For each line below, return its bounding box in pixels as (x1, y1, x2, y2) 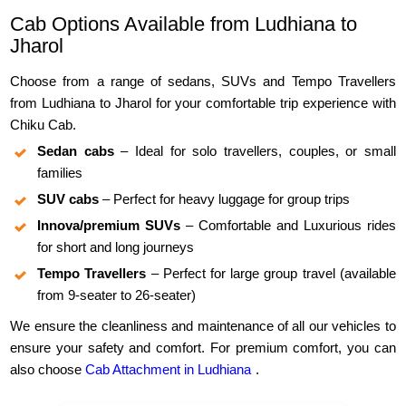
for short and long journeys (37, 239, 195, 256)
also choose (10, 362, 86, 378)
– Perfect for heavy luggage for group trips (99, 191, 351, 208)
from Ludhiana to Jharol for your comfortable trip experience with (10, 95, 396, 111)
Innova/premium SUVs (37, 217, 181, 234)
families (37, 165, 83, 181)
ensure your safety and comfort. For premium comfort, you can (10, 340, 396, 356)
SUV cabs (37, 191, 100, 208)
